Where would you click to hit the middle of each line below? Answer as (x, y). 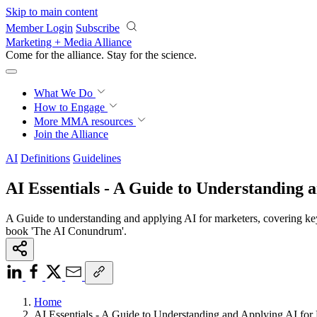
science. (179, 55)
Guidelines (97, 158)
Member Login (39, 28)
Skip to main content (52, 12)
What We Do (65, 93)
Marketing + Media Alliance (69, 42)
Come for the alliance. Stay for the (83, 55)
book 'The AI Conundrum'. (66, 231)
